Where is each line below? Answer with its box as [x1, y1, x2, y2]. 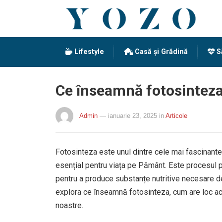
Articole [166, 112, 187, 119]
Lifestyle [72, 48, 104, 56]
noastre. [55, 201, 83, 210]
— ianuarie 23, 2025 [100, 112, 157, 119]
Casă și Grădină [133, 48, 188, 56]
